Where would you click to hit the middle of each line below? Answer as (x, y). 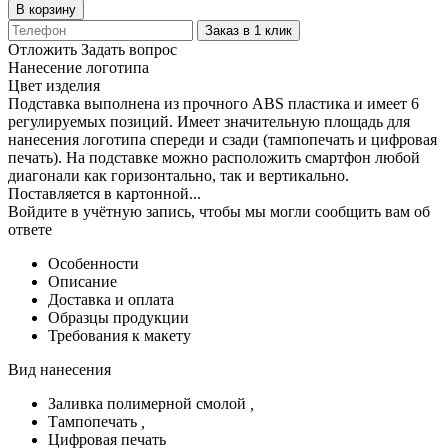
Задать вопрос (129, 49)
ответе (30, 229)
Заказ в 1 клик (248, 30)
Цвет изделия (54, 85)
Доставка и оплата (111, 299)
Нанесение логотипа (78, 67)
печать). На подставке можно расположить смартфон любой (214, 157)
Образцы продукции (118, 317)
